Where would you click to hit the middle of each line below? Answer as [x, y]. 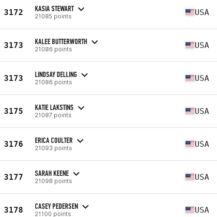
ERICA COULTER [54, 140]
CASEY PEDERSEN [56, 206]
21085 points [53, 16]
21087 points [53, 115]
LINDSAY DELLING [56, 74]
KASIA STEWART [54, 8]
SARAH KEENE [52, 173]
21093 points [54, 148]
